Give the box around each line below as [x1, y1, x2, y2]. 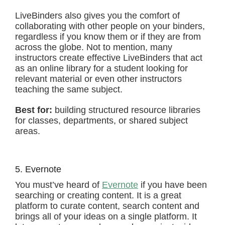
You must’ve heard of [15, 180, 102, 190]
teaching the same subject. [15, 84, 123, 94]
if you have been [138, 180, 207, 190]
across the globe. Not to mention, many [15, 42, 172, 52]
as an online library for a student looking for [15, 63, 188, 73]
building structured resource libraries [52, 105, 200, 115]
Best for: [15, 105, 52, 115]
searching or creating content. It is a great [15, 190, 181, 200]
